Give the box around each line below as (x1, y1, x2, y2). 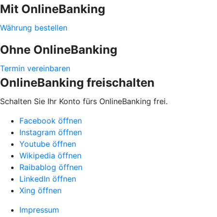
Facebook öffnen (19, 115, 82, 125)
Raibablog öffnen (19, 162, 82, 172)
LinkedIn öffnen (19, 173, 76, 184)
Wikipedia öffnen (19, 150, 81, 160)
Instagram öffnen (19, 127, 82, 137)
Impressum (19, 204, 59, 215)
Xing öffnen (19, 185, 62, 195)
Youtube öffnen (19, 139, 76, 149)
